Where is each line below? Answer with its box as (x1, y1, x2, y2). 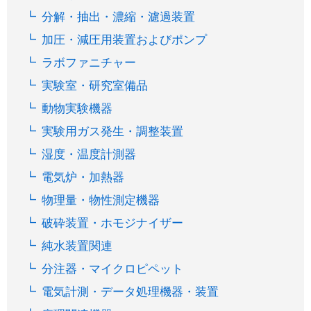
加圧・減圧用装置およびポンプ (42, 33, 208, 47)
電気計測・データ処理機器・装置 (42, 285, 219, 299)
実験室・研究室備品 (42, 79, 149, 93)
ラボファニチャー (42, 56, 137, 70)
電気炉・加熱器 (42, 171, 125, 185)
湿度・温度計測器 (42, 148, 137, 162)
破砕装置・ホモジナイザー (42, 217, 184, 230)
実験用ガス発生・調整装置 (42, 125, 184, 139)
